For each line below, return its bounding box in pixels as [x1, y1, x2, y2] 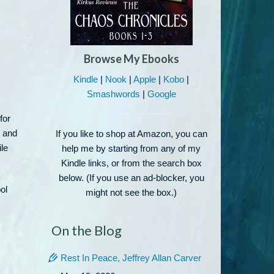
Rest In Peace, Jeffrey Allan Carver [60, 253, 201, 263]
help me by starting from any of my [62, 143, 201, 154]
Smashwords [86, 89, 140, 99]
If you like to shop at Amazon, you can [55, 128, 207, 139]
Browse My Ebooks [83, 52, 179, 65]
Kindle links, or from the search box [61, 158, 202, 168]
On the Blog [51, 222, 122, 239]
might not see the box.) [86, 187, 177, 198]
